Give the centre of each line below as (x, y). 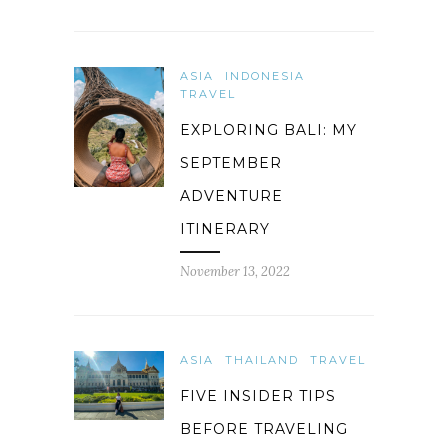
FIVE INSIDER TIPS (258, 396)
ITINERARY (225, 229)
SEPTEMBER (231, 163)
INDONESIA (265, 76)
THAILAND (262, 360)
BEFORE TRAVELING (264, 429)
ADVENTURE (231, 196)
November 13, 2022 (235, 272)
